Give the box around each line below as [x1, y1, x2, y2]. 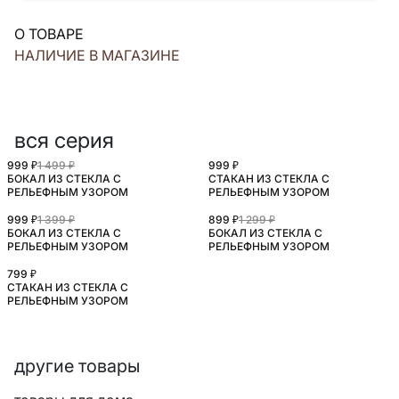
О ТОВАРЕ [14, 25, 84, 44]
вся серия [14, 127, 114, 154]
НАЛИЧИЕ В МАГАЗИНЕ [14, 46, 180, 65]
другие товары [14, 355, 140, 378]
